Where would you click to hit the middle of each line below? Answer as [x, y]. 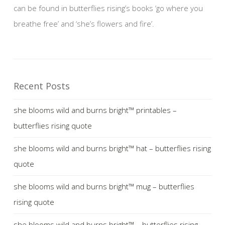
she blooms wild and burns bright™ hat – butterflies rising [112, 148]
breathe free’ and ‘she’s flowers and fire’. [84, 23]
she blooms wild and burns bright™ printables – [95, 110]
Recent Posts [42, 86]
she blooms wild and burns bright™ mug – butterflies [104, 186]
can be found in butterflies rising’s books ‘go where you [108, 8]
